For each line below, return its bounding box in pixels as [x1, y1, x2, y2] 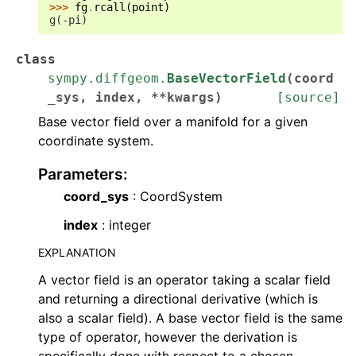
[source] [277, 90, 340, 105]
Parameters [38, 164, 123, 184]
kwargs [167, 90, 215, 105]
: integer [98, 217, 151, 233]
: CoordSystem [129, 188, 222, 204]
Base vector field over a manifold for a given [38, 114, 308, 130]
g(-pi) [49, 14, 87, 26]
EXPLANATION [38, 246, 116, 259]
